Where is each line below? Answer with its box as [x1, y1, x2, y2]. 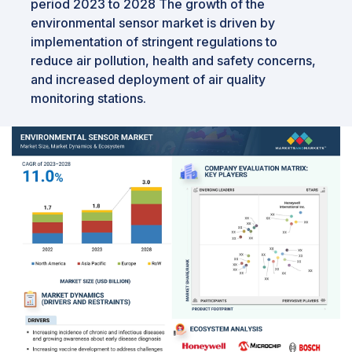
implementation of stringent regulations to [31, 33, 277, 49]
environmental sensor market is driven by [31, 14, 275, 31]
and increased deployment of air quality [31, 71, 266, 87]
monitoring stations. [31, 90, 146, 106]
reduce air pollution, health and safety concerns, [31, 52, 316, 68]
